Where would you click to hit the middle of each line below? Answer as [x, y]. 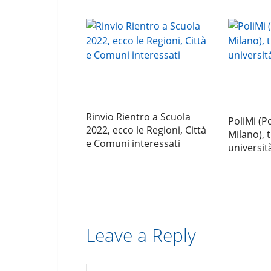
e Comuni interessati [133, 144]
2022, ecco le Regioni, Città [146, 130]
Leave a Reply [141, 235]
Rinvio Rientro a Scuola [138, 117]
